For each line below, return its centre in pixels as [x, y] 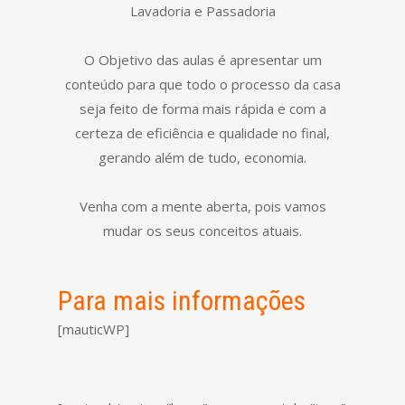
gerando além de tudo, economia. [202, 157]
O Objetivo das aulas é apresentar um [202, 59]
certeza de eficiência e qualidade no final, [202, 132]
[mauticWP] [94, 329]
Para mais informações [182, 300]
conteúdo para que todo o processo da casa [202, 84]
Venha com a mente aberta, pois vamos [202, 206]
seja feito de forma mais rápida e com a [202, 108]
